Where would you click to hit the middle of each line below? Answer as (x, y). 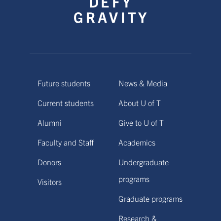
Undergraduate (144, 162)
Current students (66, 103)
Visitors (50, 182)
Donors (49, 162)
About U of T (140, 103)
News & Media (143, 83)
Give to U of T (141, 122)
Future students (64, 83)
